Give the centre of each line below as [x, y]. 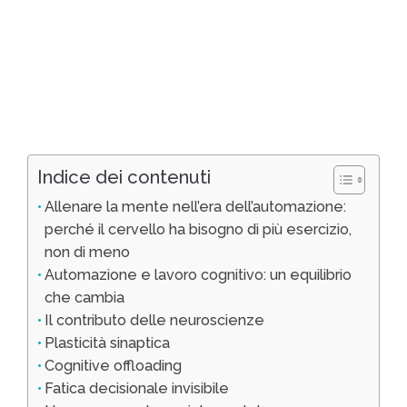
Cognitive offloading [114, 366]
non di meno [88, 253]
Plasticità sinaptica [108, 343]
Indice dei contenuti [124, 178]
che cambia [85, 298]
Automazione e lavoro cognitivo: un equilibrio [199, 275]
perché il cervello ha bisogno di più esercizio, [199, 230]
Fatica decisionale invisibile [137, 389]
